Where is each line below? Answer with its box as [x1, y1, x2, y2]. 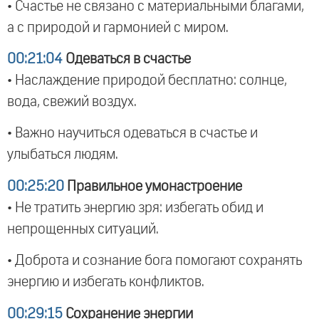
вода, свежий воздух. [7, 94, 137, 109]
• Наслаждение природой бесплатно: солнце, [7, 73, 287, 88]
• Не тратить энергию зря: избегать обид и [7, 200, 263, 215]
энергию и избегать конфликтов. [7, 275, 204, 290]
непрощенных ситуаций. [7, 221, 159, 236]
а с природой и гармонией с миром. [7, 20, 229, 35]
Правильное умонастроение [64, 179, 242, 194]
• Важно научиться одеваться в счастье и [7, 126, 258, 141]
